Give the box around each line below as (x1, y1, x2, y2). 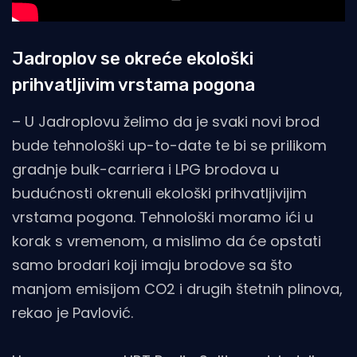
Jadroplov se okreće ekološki (12, 47, 253, 69)
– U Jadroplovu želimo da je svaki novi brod (12, 111, 320, 131)
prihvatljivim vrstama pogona (12, 73, 255, 96)
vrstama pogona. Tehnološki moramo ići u (12, 206, 313, 227)
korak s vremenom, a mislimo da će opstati (12, 230, 321, 251)
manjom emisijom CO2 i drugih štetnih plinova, (12, 278, 343, 299)
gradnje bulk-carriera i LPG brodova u (12, 159, 279, 179)
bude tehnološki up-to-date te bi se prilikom (12, 135, 327, 155)
